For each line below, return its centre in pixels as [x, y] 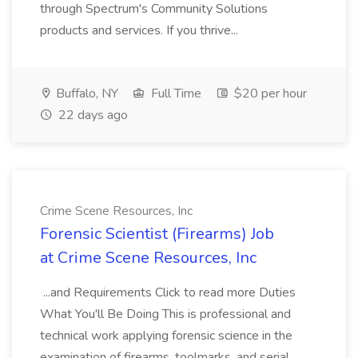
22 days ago [91, 115]
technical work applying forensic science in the [166, 336]
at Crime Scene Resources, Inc [148, 258]
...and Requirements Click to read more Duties [168, 292]
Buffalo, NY [86, 93]
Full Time [175, 93]
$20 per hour [269, 93]
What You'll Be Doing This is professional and [165, 314]
